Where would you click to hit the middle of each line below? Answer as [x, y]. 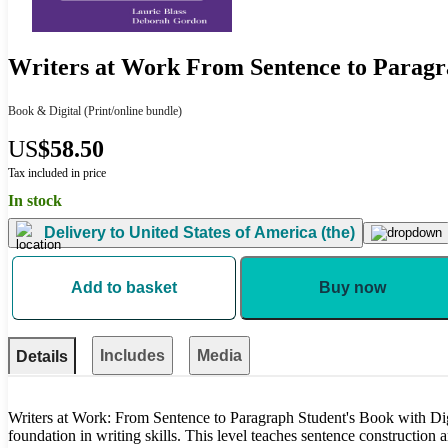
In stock [35, 200]
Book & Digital [44, 110]
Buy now [352, 287]
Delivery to [84, 233]
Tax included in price [57, 172]
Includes [132, 355]
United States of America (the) [240, 233]
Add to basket [124, 287]
